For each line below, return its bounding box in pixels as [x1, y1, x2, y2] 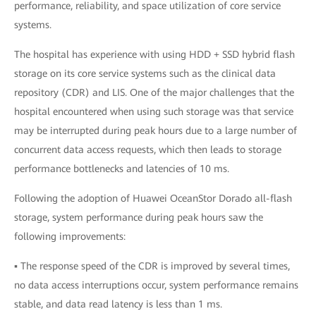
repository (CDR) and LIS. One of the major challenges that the [14, 87, 294, 98]
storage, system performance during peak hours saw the [14, 212, 263, 223]
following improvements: [14, 231, 126, 242]
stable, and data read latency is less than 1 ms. [14, 298, 222, 310]
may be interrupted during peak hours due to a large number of [14, 125, 297, 136]
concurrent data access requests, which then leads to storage [14, 144, 281, 155]
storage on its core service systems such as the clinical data [14, 68, 276, 79]
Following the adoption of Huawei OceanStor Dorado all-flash [14, 193, 292, 204]
